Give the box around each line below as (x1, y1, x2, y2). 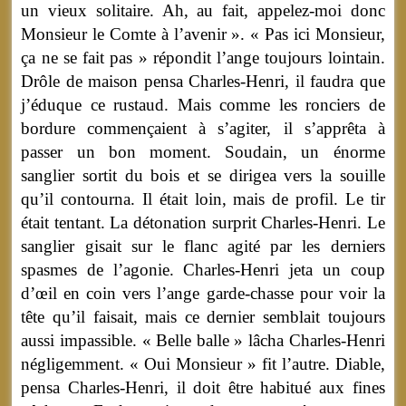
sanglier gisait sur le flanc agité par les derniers (21, 237, 385, 256)
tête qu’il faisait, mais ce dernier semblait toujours (21, 307, 385, 327)
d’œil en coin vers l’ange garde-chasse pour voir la (21, 284, 385, 304)
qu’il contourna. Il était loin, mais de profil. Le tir (21, 189, 385, 209)
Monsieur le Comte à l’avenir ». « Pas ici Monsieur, (21, 24, 385, 44)
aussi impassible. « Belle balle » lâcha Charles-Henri (21, 331, 385, 351)
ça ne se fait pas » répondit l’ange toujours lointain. (21, 48, 385, 68)
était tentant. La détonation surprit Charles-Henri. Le (21, 213, 385, 233)
